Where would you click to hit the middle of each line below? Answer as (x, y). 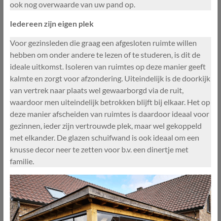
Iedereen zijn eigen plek (52, 24)
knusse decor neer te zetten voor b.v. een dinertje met (99, 149)
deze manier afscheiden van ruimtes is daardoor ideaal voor (109, 114)
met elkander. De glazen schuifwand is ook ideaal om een (104, 138)
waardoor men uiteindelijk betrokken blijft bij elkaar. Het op (110, 102)
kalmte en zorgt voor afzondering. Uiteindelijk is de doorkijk (110, 78)
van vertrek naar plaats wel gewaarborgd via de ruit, (96, 90)
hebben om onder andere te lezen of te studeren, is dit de (105, 55)
